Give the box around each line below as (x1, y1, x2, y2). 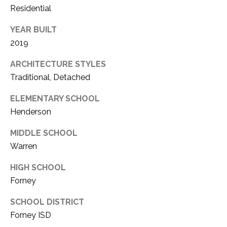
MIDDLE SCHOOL (10, 128, 78, 138)
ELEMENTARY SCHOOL (10, 94, 100, 104)
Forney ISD (10, 210, 51, 220)
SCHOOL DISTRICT (10, 197, 84, 207)
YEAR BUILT (10, 25, 57, 35)
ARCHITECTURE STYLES (10, 59, 106, 69)
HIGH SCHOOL (10, 163, 66, 173)
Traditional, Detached (10, 72, 90, 83)
